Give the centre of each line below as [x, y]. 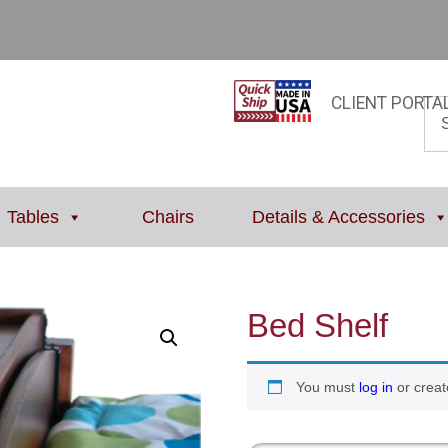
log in [375, 387]
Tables [32, 217]
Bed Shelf [317, 325]
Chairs [167, 217]
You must [327, 387]
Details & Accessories [339, 217]
